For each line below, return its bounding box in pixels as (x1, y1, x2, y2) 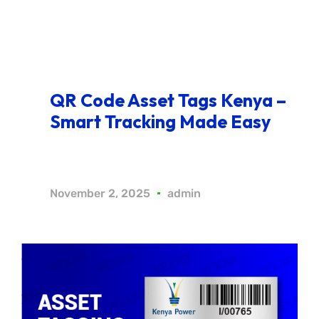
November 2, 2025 (50, 187, 150, 201)
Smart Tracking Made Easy (50, 110, 271, 134)
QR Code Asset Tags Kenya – (50, 89, 286, 113)
